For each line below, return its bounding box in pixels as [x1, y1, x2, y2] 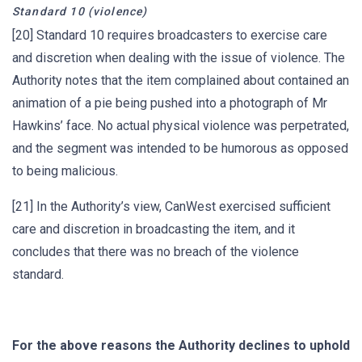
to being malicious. [12, 163, 118, 179]
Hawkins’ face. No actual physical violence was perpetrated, [12, 118, 349, 133]
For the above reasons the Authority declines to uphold [12, 338, 350, 353]
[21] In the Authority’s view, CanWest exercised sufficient [12, 199, 330, 214]
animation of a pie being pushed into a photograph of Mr [12, 95, 327, 111]
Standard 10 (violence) [12, 5, 148, 18]
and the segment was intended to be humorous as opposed [12, 141, 348, 156]
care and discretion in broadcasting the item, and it [12, 221, 295, 237]
